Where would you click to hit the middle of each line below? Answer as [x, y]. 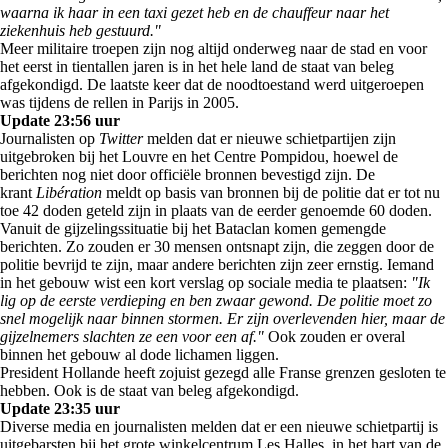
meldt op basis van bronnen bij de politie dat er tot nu [271, 192]
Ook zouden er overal [334, 336]
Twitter [121, 138]
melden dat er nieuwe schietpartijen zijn [269, 138]
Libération [69, 192]
